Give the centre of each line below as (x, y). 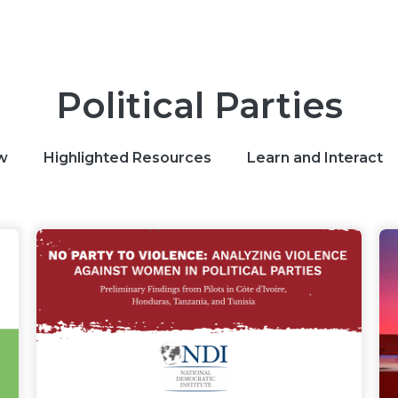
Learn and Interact (314, 158)
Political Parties (199, 105)
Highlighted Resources (127, 158)
